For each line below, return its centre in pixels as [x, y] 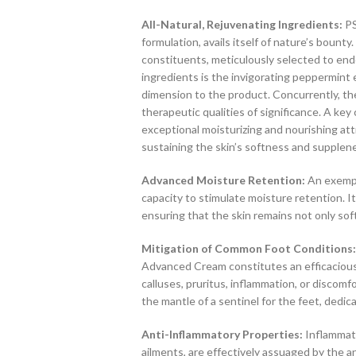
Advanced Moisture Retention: [223, 180]
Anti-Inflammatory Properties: [222, 335]
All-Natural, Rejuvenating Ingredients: [242, 25]
